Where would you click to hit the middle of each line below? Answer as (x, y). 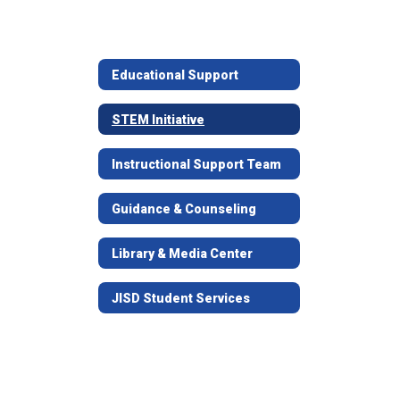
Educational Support (175, 75)
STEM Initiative (158, 119)
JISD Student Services (181, 298)
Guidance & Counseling (184, 208)
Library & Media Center (182, 253)
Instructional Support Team (196, 164)
